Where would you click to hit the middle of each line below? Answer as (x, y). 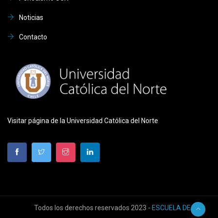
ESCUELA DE (171, 208)
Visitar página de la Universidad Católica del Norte (83, 120)
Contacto (33, 37)
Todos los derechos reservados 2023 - (93, 208)
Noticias (31, 17)
